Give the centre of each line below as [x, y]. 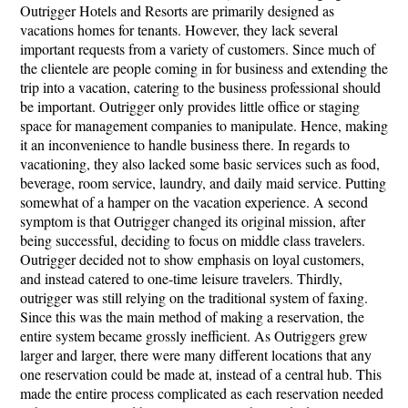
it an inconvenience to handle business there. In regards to [185, 144]
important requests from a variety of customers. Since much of [198, 49]
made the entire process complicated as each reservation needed [202, 393]
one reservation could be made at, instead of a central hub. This [201, 374]
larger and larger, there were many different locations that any [196, 355]
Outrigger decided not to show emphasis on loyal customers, [192, 259]
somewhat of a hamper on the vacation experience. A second [194, 202]
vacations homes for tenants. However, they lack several [179, 30]
